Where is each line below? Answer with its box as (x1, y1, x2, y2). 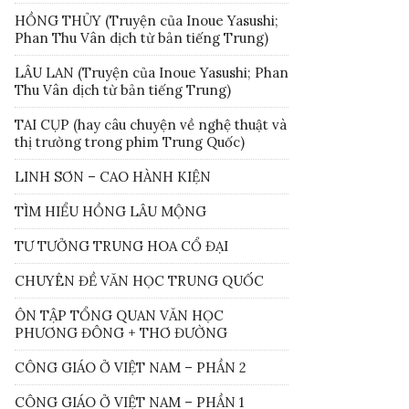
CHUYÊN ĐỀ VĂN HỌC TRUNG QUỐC (15, 271, 264, 289)
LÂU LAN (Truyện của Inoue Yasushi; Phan (15, 63, 288, 81)
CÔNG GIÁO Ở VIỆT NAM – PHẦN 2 (15, 358, 246, 376)
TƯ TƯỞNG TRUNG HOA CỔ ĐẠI (15, 236, 228, 255)
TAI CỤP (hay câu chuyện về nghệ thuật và (15, 115, 287, 133)
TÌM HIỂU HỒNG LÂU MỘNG (15, 202, 206, 220)
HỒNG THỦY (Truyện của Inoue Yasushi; (15, 11, 278, 29)
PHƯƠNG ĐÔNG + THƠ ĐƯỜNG (15, 323, 227, 341)
